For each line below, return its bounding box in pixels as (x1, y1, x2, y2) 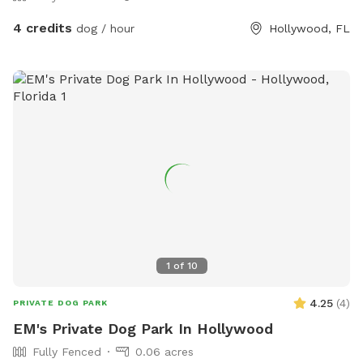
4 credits (13, 20, 72, 36)
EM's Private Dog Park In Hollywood (13, 319, 273, 337)
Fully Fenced (32, 344, 101, 358)
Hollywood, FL (269, 22, 350, 36)
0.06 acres (135, 344, 194, 358)
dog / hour (72, 22, 135, 36)
